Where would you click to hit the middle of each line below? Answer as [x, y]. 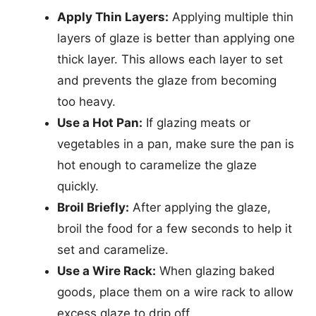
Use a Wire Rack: [107, 271]
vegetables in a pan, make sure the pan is [176, 144]
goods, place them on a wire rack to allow [175, 292]
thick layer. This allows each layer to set [170, 59]
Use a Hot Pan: [100, 123]
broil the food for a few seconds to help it [175, 229]
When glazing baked [215, 271]
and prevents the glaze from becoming [167, 80]
